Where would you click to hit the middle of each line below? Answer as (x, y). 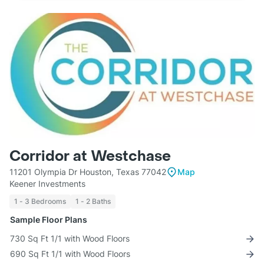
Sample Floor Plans (49, 220)
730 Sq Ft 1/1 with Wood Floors (70, 239)
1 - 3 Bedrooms (40, 202)
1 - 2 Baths (93, 202)
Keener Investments (47, 184)
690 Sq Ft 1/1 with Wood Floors (70, 254)
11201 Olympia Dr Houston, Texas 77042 (88, 172)
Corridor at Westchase (90, 157)
